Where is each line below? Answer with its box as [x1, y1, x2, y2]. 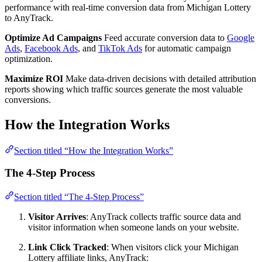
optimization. [5, 53, 53, 64]
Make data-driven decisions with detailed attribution [63, 73, 256, 84]
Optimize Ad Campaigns [5, 32, 102, 43]
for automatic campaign [142, 43, 231, 53]
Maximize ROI [5, 73, 63, 84]
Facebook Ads [25, 43, 78, 53]
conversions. [5, 94, 51, 105]
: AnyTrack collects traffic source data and [86, 212, 241, 222]
